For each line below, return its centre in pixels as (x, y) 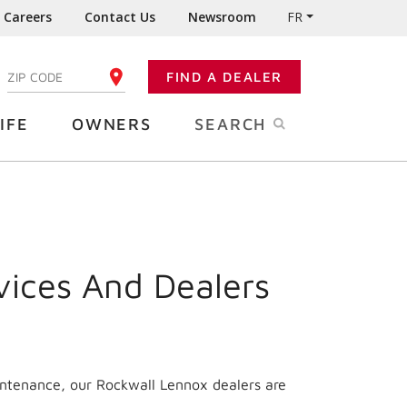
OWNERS (111, 124)
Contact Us (120, 17)
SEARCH (233, 124)
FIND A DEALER (224, 77)
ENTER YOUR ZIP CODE (70, 76)
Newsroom (223, 17)
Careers (28, 17)
